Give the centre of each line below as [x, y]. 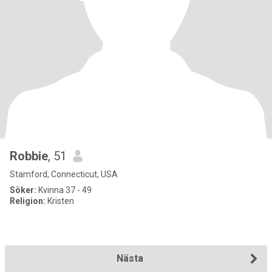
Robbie [29, 156]
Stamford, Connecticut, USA [64, 174]
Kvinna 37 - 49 [64, 190]
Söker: [23, 190]
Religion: [28, 201]
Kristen [60, 201]
